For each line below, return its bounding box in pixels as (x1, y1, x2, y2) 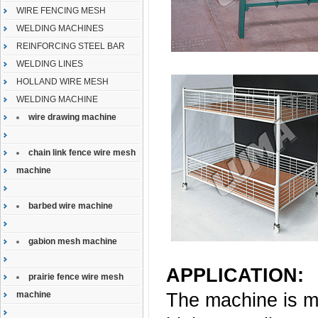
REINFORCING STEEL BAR (16, 41, 125, 51)
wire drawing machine (28, 112, 116, 122)
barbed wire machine (28, 201, 113, 211)
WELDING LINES (16, 59, 83, 69)
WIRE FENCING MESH (16, 6, 106, 16)
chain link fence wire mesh (28, 148, 136, 158)
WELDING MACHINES (16, 23, 104, 33)
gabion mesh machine (28, 236, 117, 246)
